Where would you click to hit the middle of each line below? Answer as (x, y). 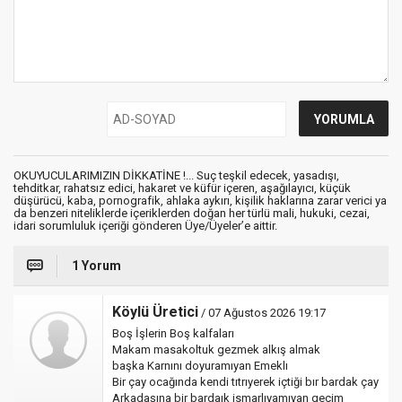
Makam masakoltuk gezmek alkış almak (216, 350)
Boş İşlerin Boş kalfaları (173, 334)
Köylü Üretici (155, 312)
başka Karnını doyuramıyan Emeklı (200, 366)
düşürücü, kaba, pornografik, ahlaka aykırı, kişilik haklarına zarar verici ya (200, 201)
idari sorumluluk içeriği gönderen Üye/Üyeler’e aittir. (145, 226)
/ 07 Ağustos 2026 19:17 (262, 313)
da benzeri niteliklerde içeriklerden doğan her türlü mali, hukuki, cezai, (192, 214)
